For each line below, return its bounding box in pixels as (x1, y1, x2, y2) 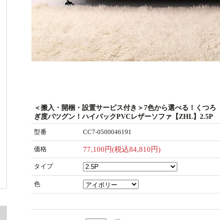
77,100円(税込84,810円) (83, 145, 161, 153)
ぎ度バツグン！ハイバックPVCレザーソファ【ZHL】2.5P (34, 112, 213, 120)
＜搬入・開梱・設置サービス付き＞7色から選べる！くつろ (34, 104, 216, 111)
